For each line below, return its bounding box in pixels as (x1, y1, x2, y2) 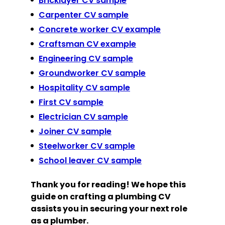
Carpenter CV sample (39, 9, 129, 21)
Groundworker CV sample (39, 67, 146, 79)
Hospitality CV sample (39, 82, 130, 94)
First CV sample (39, 96, 103, 108)
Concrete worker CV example (39, 24, 161, 36)
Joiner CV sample (39, 126, 111, 138)
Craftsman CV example (39, 38, 136, 50)
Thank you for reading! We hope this (31, 179, 186, 191)
